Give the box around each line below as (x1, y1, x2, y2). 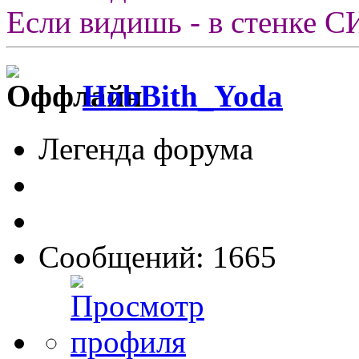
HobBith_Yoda (83, 78, 283, 113)
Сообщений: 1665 (38, 240, 276, 275)
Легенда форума (38, 131, 253, 167)
